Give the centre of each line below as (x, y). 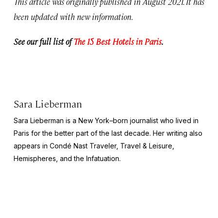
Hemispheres (35, 159)
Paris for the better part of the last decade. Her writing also (108, 133)
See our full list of (44, 42)
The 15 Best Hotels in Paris (118, 42)
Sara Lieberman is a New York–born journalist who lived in (106, 121)
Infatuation (103, 159)
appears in (32, 146)
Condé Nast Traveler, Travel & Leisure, (112, 146)
